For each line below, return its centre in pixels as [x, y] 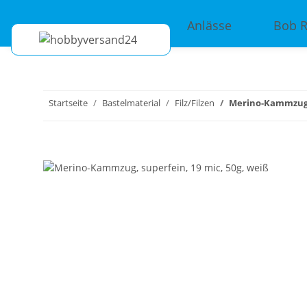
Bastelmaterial [131, 103]
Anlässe [209, 25]
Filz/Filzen [195, 103]
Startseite [68, 103]
